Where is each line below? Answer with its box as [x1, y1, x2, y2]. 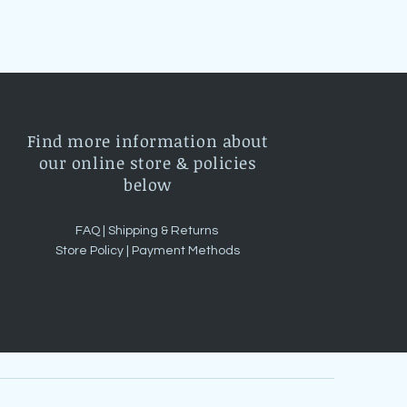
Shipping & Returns [107, 224, 221, 237]
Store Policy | [55, 244, 133, 257]
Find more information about [26, 130, 269, 152]
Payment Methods [132, 244, 241, 257]
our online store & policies [38, 152, 257, 174]
